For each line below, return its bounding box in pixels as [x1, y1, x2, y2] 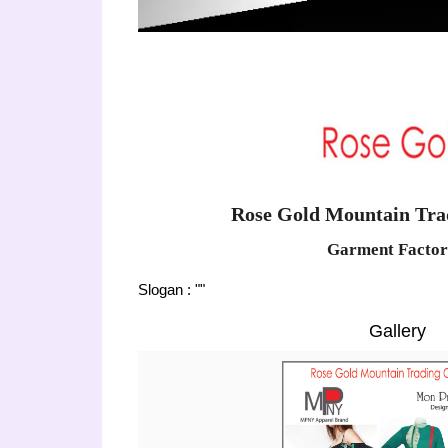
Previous [175, 350, 253, 373]
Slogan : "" [138, 280, 205, 298]
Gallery [368, 320, 426, 341]
